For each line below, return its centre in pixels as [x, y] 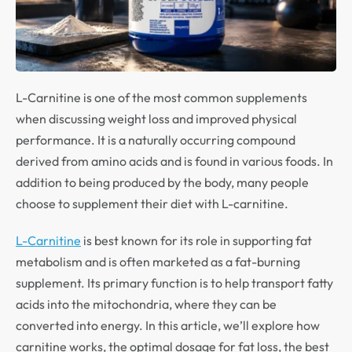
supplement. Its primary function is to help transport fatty [174, 283]
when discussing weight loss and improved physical [156, 119]
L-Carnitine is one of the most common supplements [161, 97]
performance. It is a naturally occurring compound [156, 140]
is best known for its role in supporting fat [196, 240]
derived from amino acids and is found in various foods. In [174, 161]
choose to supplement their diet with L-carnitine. [153, 203]
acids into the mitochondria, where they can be [146, 304]
